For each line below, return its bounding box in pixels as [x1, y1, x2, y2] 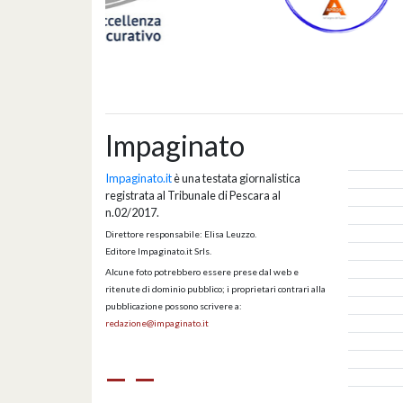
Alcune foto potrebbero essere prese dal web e [105, 265, 299, 277]
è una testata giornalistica [172, 170, 300, 185]
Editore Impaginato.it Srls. [105, 245, 211, 256]
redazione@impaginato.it [105, 317, 209, 328]
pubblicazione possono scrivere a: [105, 300, 242, 311]
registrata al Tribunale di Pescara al [105, 187, 281, 202]
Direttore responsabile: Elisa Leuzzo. [105, 228, 256, 239]
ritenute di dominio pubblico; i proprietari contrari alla [105, 282, 326, 294]
